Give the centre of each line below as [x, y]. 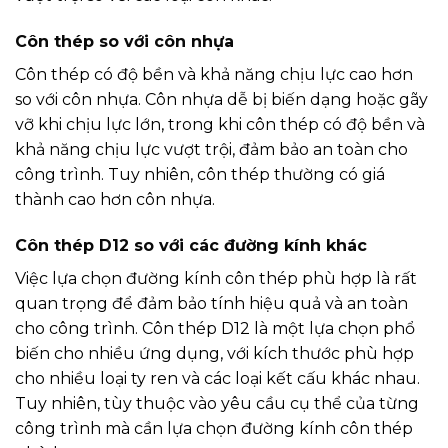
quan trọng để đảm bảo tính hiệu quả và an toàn [211, 303]
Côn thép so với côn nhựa [124, 42]
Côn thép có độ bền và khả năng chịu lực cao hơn [214, 75]
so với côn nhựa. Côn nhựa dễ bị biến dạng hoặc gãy [221, 100]
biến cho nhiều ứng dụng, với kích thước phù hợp [214, 353]
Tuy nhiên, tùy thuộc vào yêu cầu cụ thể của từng [217, 403]
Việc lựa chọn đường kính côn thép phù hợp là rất [216, 278]
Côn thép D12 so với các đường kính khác [191, 245]
